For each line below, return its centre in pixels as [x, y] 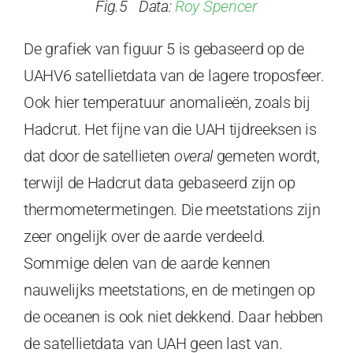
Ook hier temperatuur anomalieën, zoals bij [167, 103]
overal [193, 156]
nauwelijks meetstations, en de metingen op [169, 290]
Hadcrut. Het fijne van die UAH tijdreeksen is [170, 130]
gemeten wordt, [266, 156]
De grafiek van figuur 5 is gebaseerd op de [164, 49]
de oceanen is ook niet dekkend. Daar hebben [174, 317]
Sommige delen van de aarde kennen [147, 264]
